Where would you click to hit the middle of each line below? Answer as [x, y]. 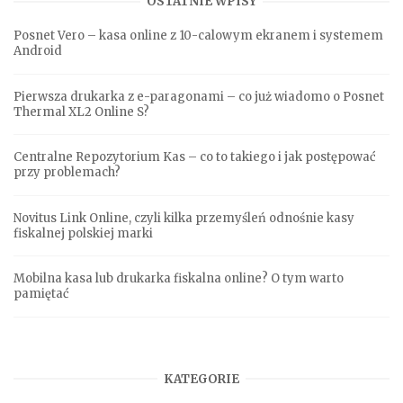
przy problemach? [67, 173]
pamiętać [41, 294]
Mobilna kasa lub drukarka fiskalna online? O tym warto [179, 279]
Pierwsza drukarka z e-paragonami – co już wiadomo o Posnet [199, 96]
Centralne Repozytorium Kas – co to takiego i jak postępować [195, 157]
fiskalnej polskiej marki [83, 233]
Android [38, 51]
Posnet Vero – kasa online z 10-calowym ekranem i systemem [198, 36]
